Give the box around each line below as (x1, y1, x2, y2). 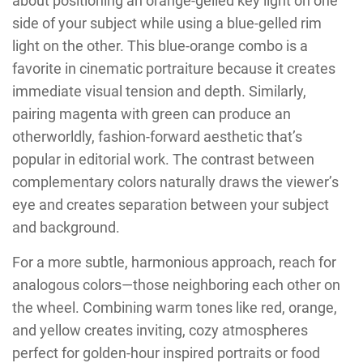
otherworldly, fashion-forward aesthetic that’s (12, 128, 302, 146)
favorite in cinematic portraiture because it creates (12, 60, 335, 78)
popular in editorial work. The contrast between (12, 151, 314, 169)
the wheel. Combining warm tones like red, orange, (12, 299, 337, 317)
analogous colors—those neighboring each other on (12, 276, 340, 294)
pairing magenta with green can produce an (12, 105, 291, 123)
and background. (12, 219, 120, 237)
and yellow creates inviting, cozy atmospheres (12, 322, 308, 340)
